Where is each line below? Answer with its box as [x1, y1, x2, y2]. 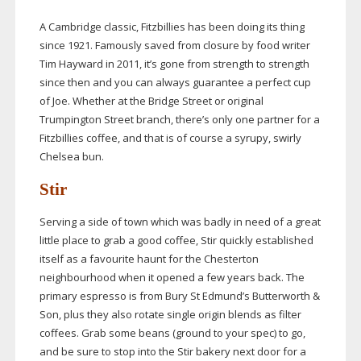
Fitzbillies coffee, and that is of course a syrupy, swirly [39, 131, 301, 146]
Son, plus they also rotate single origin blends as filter [39, 307, 301, 322]
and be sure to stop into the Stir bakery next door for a [39, 344, 306, 359]
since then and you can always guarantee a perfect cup [39, 75, 311, 90]
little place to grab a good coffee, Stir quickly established [39, 233, 313, 248]
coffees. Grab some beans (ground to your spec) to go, [39, 326, 305, 341]
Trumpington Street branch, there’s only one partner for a [39, 112, 320, 127]
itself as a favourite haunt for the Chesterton [39, 251, 259, 267]
